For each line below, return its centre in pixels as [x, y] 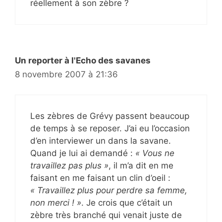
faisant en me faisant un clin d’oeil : [100, 178]
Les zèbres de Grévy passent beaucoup [110, 116]
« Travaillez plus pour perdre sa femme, [109, 190]
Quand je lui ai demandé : [83, 153]
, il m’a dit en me [141, 165]
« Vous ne [155, 153]
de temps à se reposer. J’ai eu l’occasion [110, 128]
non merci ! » [56, 202]
